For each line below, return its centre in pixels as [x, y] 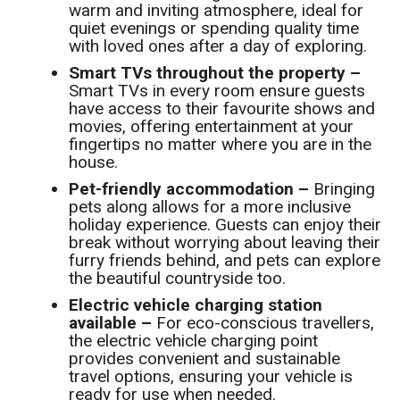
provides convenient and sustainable [205, 359]
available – [113, 323]
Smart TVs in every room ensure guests [217, 91]
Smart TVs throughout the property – [215, 73]
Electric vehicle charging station [196, 305]
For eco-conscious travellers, [266, 323]
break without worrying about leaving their [225, 243]
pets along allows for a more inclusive [210, 207]
